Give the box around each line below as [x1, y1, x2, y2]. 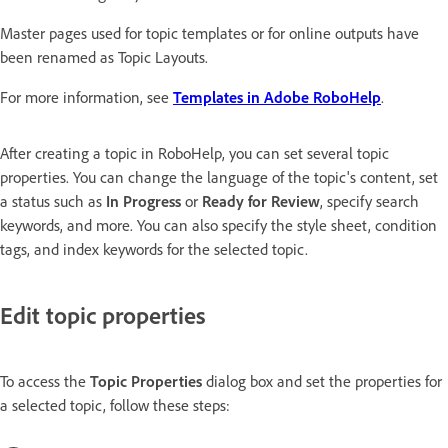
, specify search [320, 191, 419, 211]
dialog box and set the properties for [202, 370, 442, 391]
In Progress [106, 191, 181, 211]
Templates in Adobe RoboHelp [173, 87, 381, 107]
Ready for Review [202, 191, 320, 211]
